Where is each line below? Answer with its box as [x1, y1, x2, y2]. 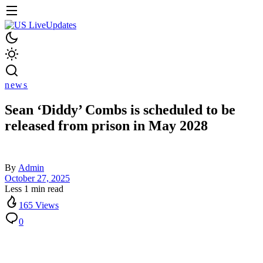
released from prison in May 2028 [5, 118, 208, 134]
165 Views [19, 200, 59, 211]
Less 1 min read [5, 184, 63, 194]
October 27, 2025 [5, 173, 70, 184]
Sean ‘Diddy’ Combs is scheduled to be [5, 102, 235, 118]
